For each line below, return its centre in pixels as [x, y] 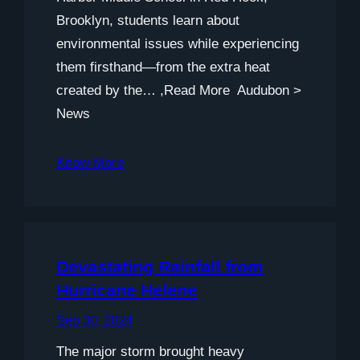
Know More [90, 162]
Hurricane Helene [127, 289]
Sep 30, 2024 [94, 320]
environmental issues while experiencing [178, 43]
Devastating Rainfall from [160, 266]
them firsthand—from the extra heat [163, 67]
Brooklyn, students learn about [148, 20]
